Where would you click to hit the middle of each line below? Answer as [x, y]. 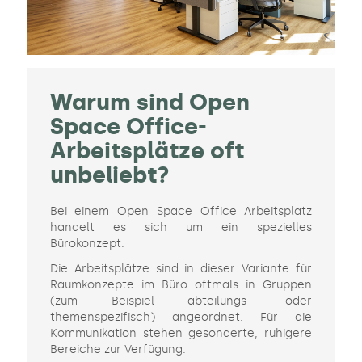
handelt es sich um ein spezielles [181, 228]
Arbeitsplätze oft [147, 151]
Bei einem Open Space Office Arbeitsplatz [181, 212]
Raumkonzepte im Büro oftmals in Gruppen [181, 285]
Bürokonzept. [87, 244]
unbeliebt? [109, 175]
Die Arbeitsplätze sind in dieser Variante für [181, 269]
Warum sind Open [149, 103]
